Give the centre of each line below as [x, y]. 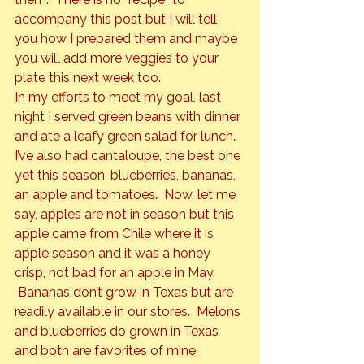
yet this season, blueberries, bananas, [127, 175]
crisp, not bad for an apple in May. [117, 273]
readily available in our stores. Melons [129, 312]
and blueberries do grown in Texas [118, 331]
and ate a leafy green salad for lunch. [127, 136]
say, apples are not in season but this [126, 214]
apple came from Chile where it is [116, 234]
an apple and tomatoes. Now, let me [127, 195]
